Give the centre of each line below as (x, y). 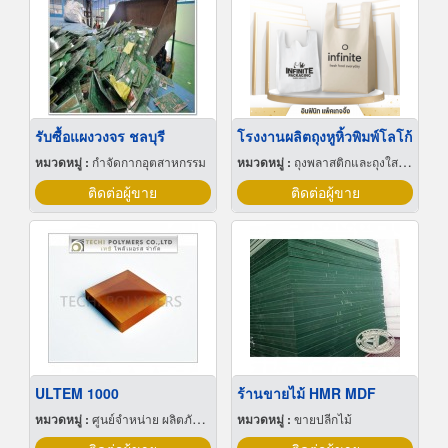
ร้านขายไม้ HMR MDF (306, 393)
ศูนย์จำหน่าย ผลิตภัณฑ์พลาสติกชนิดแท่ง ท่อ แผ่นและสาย (141, 419)
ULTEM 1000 (76, 393)
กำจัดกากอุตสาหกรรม (148, 162)
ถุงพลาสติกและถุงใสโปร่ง (346, 162)
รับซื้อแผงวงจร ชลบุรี (99, 136)
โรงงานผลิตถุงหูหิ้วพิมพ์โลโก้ (324, 136)
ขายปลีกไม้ (323, 419)
